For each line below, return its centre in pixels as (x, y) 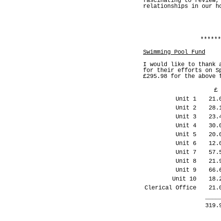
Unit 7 (189, 153)
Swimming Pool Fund (174, 53)
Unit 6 (189, 144)
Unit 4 (189, 126)
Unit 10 (188, 179)
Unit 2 (189, 108)
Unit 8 (189, 162)
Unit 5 (189, 135)
